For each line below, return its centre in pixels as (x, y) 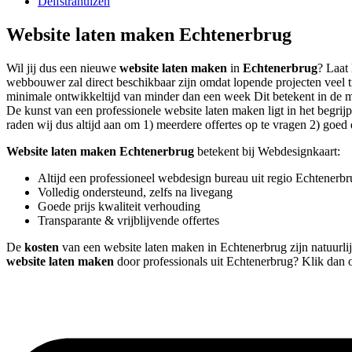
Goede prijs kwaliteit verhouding (119, 207)
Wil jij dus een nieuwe (63, 68)
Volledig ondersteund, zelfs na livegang (135, 192)
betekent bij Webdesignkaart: (267, 152)
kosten (42, 247)
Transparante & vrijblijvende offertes (128, 221)
